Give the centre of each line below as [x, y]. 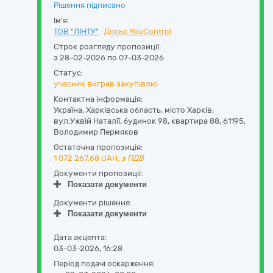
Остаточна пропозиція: [98, 147]
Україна [68, 110]
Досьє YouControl [138, 31]
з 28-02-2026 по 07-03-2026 [109, 58]
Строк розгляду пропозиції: [107, 47]
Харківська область [123, 110]
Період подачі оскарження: [104, 264]
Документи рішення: [93, 203]
